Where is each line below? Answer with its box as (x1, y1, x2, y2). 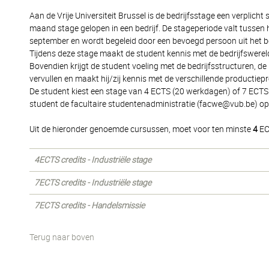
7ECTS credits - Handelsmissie (34, 201, 145, 210)
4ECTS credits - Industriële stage (34, 155, 151, 165)
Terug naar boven (29, 232, 94, 242)
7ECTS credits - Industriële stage (34, 178, 151, 187)
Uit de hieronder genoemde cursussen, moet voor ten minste (29, 124, 253, 134)
